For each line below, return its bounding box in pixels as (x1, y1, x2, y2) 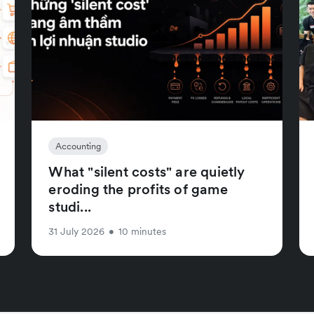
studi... (48, 197, 91, 216)
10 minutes (118, 224, 167, 238)
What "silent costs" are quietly (48, 162, 245, 181)
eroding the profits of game (48, 179, 228, 198)
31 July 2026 (48, 224, 105, 238)
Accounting (55, 139, 102, 152)
